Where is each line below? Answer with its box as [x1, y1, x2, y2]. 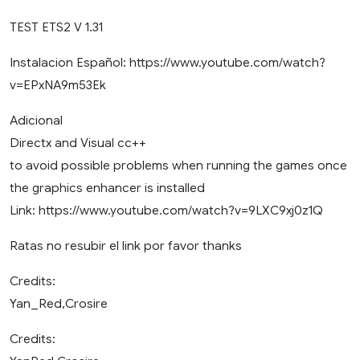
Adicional [10, 112, 63, 129]
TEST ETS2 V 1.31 [10, 19, 103, 35]
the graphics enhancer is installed [10, 180, 205, 196]
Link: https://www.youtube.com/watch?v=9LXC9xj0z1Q [10, 202, 323, 219]
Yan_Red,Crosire [10, 296, 108, 312]
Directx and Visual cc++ [10, 135, 146, 151]
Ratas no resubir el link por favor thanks [10, 238, 242, 254]
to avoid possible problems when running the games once [10, 157, 347, 174]
